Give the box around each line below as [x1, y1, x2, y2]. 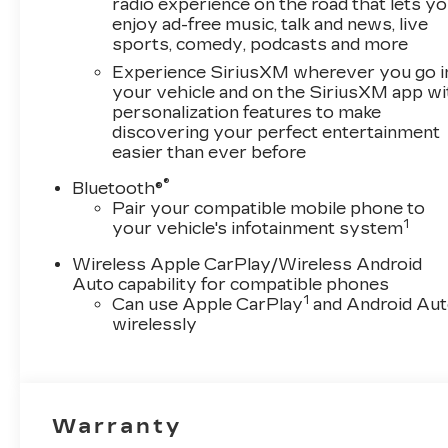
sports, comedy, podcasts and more [112, 35, 409, 55]
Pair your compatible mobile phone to [112, 199, 426, 219]
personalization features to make [112, 103, 382, 123]
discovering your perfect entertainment [112, 123, 441, 143]
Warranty [52, 414, 183, 439]
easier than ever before [112, 143, 307, 163]
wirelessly [112, 315, 198, 335]
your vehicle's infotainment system [112, 219, 404, 239]
